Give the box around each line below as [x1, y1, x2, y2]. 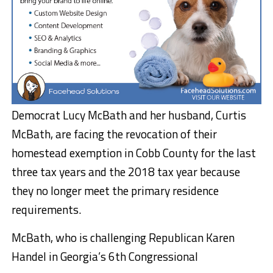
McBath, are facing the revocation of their [11, 125, 217, 143]
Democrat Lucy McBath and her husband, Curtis [11, 106, 246, 124]
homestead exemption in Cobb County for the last [11, 144, 256, 162]
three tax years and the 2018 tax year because [11, 163, 240, 181]
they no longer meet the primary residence [11, 182, 219, 200]
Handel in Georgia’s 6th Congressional [11, 247, 198, 266]
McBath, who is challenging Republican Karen [11, 229, 235, 247]
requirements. [11, 200, 81, 219]
